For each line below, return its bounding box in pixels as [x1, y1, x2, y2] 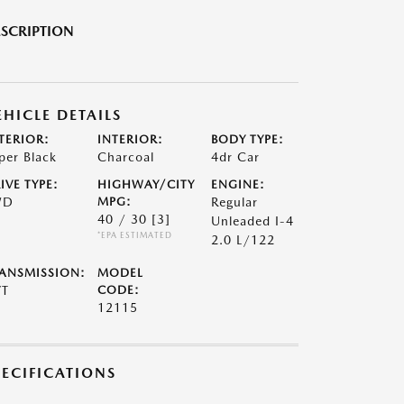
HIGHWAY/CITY [96, 178, 195, 191]
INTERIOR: [96, 133, 163, 146]
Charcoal [96, 150, 154, 164]
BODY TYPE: [211, 133, 285, 146]
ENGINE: [211, 178, 266, 191]
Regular [211, 195, 259, 209]
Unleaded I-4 [211, 214, 295, 228]
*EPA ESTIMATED [96, 230, 172, 240]
